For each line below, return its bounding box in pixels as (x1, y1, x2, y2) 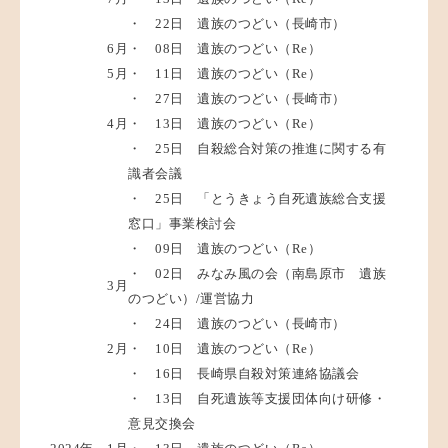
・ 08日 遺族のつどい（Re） (128, 40, 321, 56)
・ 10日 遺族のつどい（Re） (128, 340, 321, 356)
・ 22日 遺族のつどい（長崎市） (128, 15, 346, 31)
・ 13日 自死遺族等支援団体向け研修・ (128, 390, 386, 406)
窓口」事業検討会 (128, 215, 236, 231)
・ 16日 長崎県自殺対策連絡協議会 (128, 365, 359, 381)
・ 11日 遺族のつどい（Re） (128, 65, 321, 81)
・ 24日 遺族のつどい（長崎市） (128, 315, 346, 331)
